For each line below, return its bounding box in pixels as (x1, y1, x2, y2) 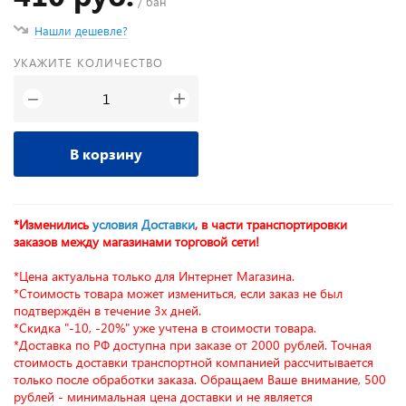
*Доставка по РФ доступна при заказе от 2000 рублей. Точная (14, 336, 372, 353)
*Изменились (14, 216, 92, 233)
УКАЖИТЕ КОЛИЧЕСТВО (14, 54, 163, 70)
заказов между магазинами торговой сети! (14, 233, 259, 250)
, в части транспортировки (195, 216, 347, 233)
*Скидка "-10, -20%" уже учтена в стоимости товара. (14, 319, 316, 336)
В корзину (70, 144, 142, 163)
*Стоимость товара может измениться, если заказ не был (14, 285, 343, 302)
